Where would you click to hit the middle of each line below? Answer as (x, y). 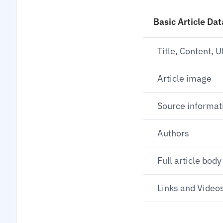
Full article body (189, 161)
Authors (173, 133)
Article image (184, 78)
